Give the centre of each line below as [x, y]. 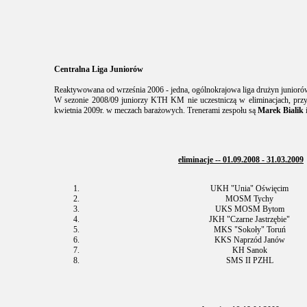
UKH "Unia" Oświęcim [249, 188]
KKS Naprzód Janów [249, 240]
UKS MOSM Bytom [249, 209]
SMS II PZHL [249, 260]
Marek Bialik [281, 110]
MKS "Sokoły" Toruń [249, 230]
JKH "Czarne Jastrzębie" [249, 219]
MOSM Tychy [249, 199]
